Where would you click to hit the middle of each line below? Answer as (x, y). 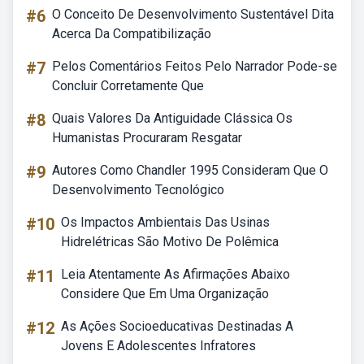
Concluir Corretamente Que (128, 86)
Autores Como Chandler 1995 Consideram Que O (190, 170)
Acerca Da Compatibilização (132, 34)
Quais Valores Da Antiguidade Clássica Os (172, 118)
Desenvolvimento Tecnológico (138, 190)
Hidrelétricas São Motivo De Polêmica (170, 242)
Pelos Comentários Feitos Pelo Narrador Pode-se (195, 66)
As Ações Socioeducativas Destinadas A (177, 326)
